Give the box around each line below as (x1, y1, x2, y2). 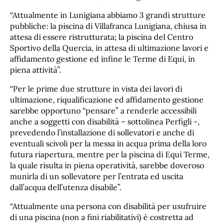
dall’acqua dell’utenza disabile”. (10, 182, 121, 193)
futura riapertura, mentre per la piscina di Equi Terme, (10, 149, 210, 160)
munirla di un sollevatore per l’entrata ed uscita (10, 171, 183, 182)
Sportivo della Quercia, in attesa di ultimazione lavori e (10, 43, 209, 53)
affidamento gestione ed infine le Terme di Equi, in (10, 54, 195, 64)
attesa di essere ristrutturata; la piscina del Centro (10, 32, 193, 42)
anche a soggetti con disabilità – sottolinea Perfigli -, (10, 116, 200, 127)
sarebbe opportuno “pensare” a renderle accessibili (10, 106, 197, 116)
